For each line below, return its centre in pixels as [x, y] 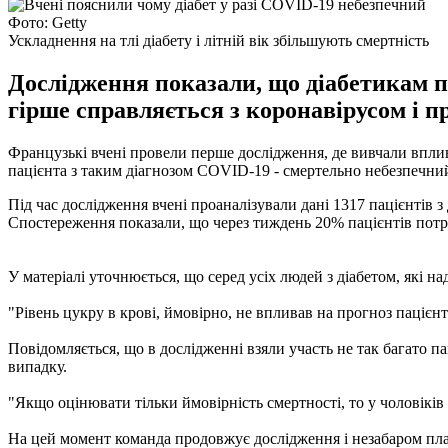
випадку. [37, 366]
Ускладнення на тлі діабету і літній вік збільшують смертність [218, 40]
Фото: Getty [47, 22]
